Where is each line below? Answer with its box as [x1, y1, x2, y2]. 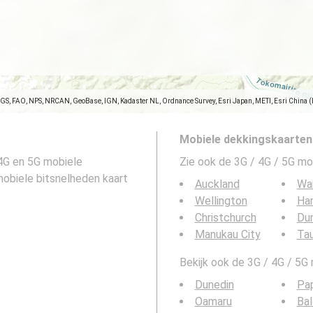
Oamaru [194, 295, 232, 308]
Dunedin [194, 278, 234, 291]
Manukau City [194, 228, 261, 241]
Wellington [194, 194, 247, 208]
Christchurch [194, 211, 256, 224]
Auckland [194, 177, 240, 191]
